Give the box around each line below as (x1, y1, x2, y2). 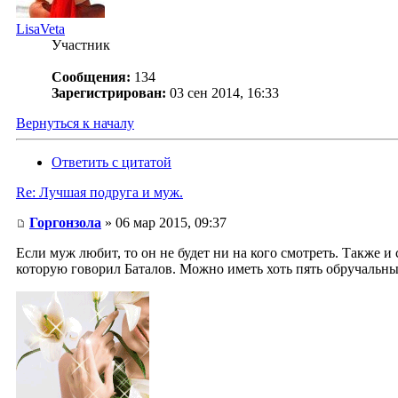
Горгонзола (29, 215, 101, 231)
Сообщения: (52, 69, 131, 85)
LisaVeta (16, 21, 65, 37)
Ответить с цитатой (52, 155, 171, 171)
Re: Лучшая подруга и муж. (16, 185, 183, 201)
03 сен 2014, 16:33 (170, 85, 279, 101)
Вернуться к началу (16, 115, 134, 131)
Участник (52, 37, 110, 53)
